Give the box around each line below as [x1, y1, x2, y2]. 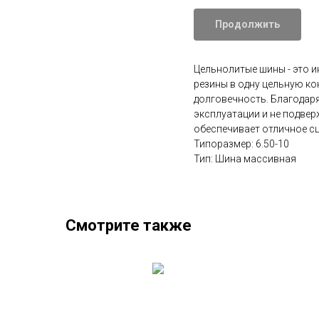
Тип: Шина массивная [194, 153, 296, 165]
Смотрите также [66, 216, 192, 235]
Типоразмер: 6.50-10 [194, 138, 289, 150]
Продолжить [215, 19, 280, 31]
